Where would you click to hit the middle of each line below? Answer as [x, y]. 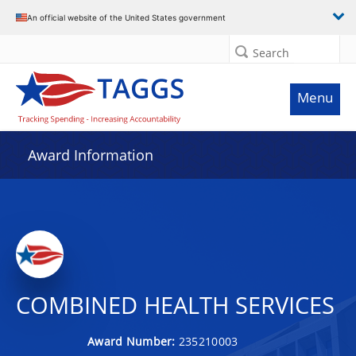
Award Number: [133, 341]
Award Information [91, 155]
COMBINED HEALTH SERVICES [175, 305]
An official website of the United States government [126, 17]
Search [271, 53]
